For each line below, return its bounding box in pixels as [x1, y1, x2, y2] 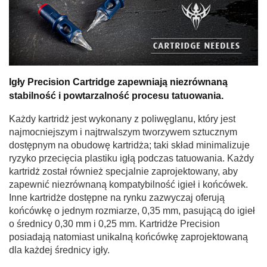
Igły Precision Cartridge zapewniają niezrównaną [9, 76, 228, 88]
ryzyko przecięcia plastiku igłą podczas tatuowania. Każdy [9, 153, 254, 163]
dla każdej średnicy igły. [9, 244, 110, 255]
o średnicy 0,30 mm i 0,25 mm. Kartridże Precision [9, 218, 220, 229]
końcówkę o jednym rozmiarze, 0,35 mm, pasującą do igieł [9, 205, 255, 216]
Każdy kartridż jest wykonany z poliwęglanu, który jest [9, 113, 235, 124]
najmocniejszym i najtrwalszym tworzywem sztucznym [9, 126, 237, 137]
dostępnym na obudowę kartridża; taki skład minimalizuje [9, 139, 250, 150]
